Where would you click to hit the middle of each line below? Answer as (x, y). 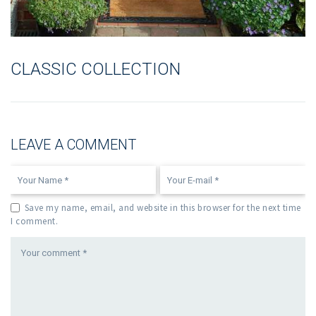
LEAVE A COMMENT (73, 145)
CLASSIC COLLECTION (96, 69)
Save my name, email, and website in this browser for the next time (163, 208)
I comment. (34, 221)
